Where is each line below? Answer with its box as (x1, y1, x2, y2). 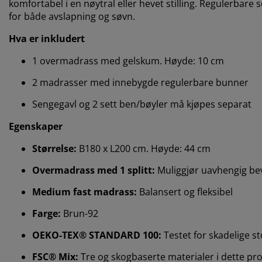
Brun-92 (61, 207, 98, 220)
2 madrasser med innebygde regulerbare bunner (32, 76, 249, 89)
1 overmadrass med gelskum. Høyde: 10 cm (32, 54, 224, 68)
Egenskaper (9, 120, 63, 133)
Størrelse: (32, 142, 77, 156)
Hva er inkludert (9, 32, 85, 46)
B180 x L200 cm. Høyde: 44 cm (77, 142, 211, 156)
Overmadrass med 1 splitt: (32, 164, 157, 177)
